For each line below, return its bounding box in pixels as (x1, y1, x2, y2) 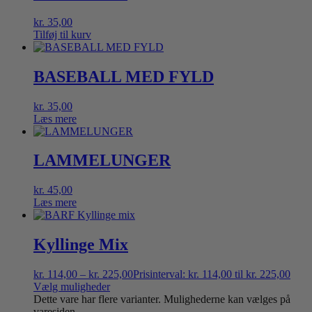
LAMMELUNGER (33, 151, 171, 170)
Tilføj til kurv (33, 28, 91, 40)
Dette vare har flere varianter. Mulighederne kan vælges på (33, 293, 290, 306)
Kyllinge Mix (33, 235, 128, 254)
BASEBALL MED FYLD (33, 67, 214, 86)
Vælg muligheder (33, 281, 110, 293)
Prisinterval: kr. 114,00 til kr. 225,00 (133, 268, 290, 281)
